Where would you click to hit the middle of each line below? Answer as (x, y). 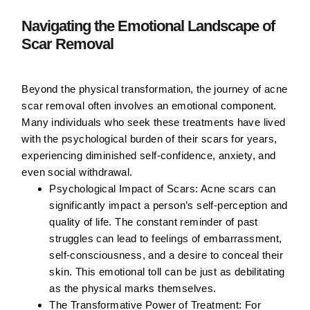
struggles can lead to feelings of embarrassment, (166, 239)
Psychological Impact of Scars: (124, 189)
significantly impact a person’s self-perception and (168, 206)
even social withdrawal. (77, 172)
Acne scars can (237, 189)
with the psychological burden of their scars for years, (149, 139)
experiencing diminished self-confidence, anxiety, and (149, 156)
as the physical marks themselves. (133, 289)
